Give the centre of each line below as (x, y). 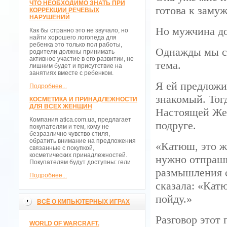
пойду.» (174, 199)
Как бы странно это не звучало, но (79, 30)
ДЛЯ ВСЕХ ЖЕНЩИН (61, 106)
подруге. (176, 125)
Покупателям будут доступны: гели (80, 162)
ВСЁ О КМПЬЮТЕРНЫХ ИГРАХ (83, 202)
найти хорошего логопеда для (73, 37)
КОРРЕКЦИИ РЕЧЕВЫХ (64, 10)
